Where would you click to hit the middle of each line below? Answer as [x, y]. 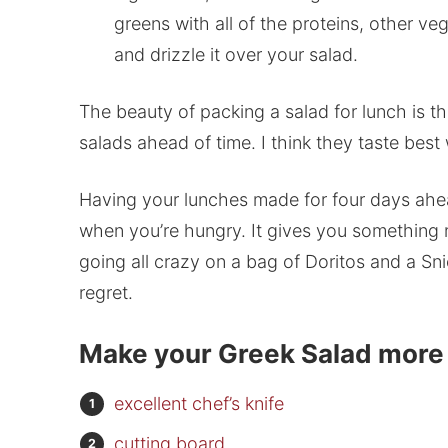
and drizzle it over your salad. [235, 55]
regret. [105, 293]
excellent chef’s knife [198, 404]
